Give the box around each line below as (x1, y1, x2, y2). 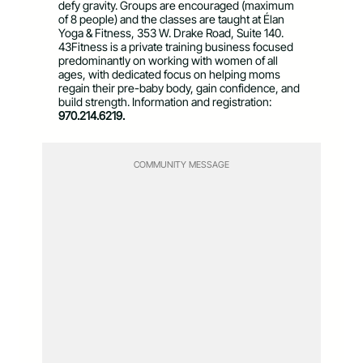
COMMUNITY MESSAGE (134, 159, 229, 171)
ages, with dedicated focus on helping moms (58, 67, 280, 82)
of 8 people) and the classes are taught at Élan (58, 12, 284, 27)
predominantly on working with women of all (58, 53, 278, 68)
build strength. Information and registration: (58, 95, 271, 109)
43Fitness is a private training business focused (58, 40, 293, 54)
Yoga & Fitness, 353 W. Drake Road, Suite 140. (58, 26, 284, 41)
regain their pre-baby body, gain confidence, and (58, 81, 300, 96)
